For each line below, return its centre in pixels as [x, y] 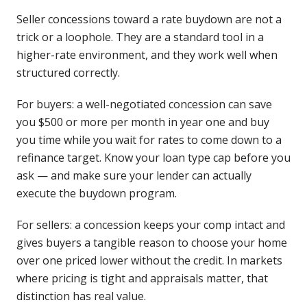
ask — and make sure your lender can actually [134, 175]
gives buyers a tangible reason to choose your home [152, 243]
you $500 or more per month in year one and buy [143, 122]
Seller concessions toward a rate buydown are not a [149, 19]
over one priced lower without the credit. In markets [149, 260]
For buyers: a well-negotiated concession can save [144, 104]
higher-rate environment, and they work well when [147, 55]
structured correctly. [68, 73]
